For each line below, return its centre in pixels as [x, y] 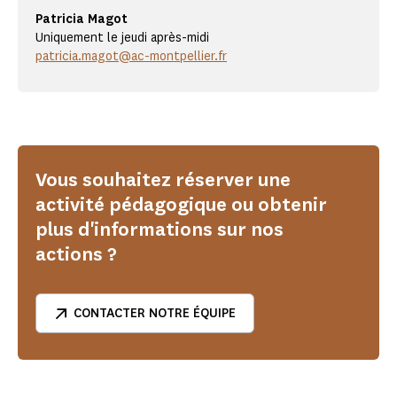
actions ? [76, 254]
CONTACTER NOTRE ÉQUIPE [155, 314]
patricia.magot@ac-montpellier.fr [131, 57]
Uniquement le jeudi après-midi [122, 38]
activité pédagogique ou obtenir [181, 205]
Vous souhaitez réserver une [163, 180]
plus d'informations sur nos [160, 230]
